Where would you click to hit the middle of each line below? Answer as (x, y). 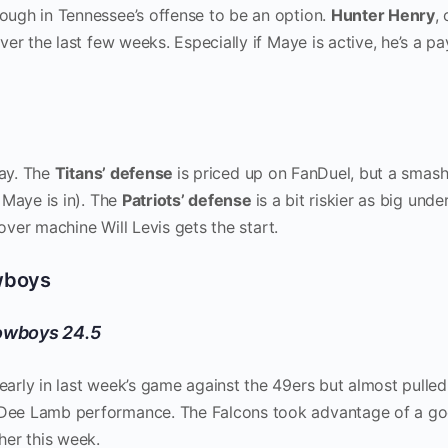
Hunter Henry (382, 15)
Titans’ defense (115, 173)
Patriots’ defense (188, 200)
